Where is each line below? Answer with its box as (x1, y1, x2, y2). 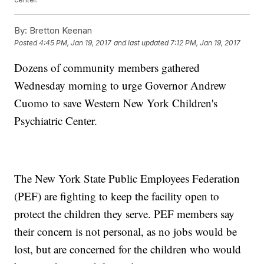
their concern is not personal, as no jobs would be (14, 224, 237, 239)
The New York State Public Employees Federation (14, 171, 240, 186)
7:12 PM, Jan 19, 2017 (170, 38, 241, 48)
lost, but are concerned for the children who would (14, 242, 242, 257)
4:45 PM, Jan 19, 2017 (39, 38, 112, 48)
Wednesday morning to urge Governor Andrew (14, 78, 227, 93)
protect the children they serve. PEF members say (14, 206, 235, 222)
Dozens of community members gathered (14, 60, 200, 75)
